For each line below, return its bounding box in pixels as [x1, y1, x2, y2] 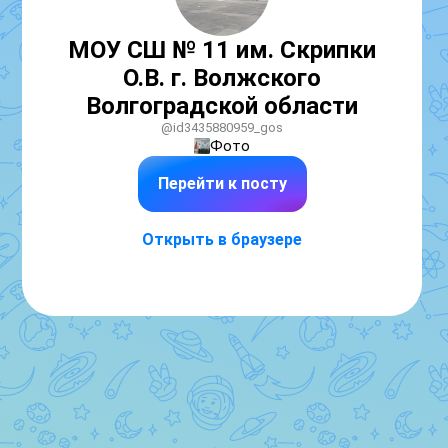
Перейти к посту [157, 174, 287, 193]
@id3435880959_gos [161, 120, 283, 135]
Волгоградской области [86, 92, 358, 120]
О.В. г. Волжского [123, 64, 321, 92]
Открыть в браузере [142, 230, 302, 249]
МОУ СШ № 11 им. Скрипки [68, 36, 376, 64]
